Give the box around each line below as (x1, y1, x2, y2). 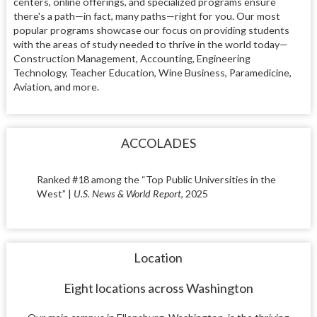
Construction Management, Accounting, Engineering (13, 52, 250, 64)
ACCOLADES (120, 135, 196, 151)
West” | (36, 188, 74, 200)
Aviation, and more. (13, 80, 99, 93)
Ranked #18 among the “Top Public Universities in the (36, 173, 276, 186)
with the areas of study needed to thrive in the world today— (13, 38, 288, 50)
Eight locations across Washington (63, 280, 253, 296)
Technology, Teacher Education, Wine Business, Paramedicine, (13, 66, 292, 79)
